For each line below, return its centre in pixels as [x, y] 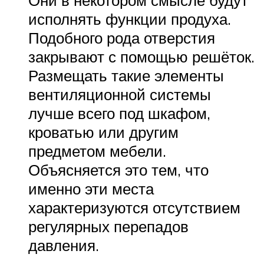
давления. [64, 245]
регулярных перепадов [108, 226]
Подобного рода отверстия [122, 37]
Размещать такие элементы [126, 75]
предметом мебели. [97, 151]
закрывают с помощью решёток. [141, 56]
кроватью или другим [103, 132]
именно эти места [91, 188]
